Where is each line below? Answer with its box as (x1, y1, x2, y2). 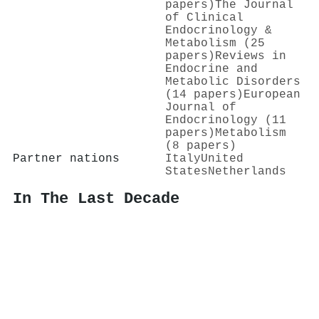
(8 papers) (165, 139, 236, 152)
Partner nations (13, 152, 120, 165)
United (201, 152, 244, 165)
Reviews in (215, 49, 286, 63)
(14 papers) (165, 88, 244, 101)
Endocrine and (165, 62, 258, 75)
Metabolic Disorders (165, 75, 300, 88)
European (244, 88, 300, 101)
